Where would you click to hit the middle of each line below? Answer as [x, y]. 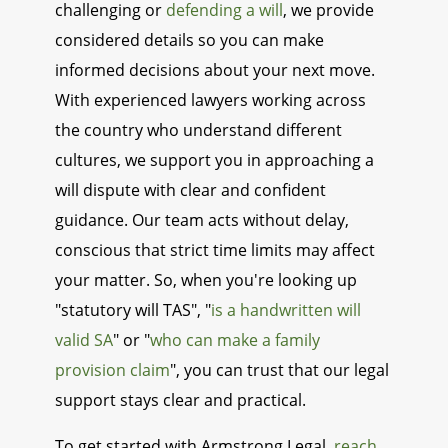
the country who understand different [198, 130]
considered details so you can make [189, 40]
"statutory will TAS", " [133, 310]
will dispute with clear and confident [190, 190]
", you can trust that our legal [279, 370]
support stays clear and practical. [180, 400]
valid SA [84, 340]
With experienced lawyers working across [210, 100]
